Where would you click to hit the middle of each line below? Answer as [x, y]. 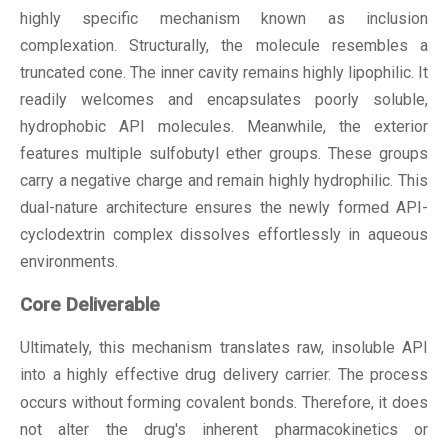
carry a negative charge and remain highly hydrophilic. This [224, 180]
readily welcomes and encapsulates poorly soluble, [224, 99]
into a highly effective [102, 375]
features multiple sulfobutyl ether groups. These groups [224, 153]
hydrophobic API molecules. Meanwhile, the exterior [224, 126]
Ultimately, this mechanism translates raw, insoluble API [224, 348]
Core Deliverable [90, 304]
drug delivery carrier [256, 375]
